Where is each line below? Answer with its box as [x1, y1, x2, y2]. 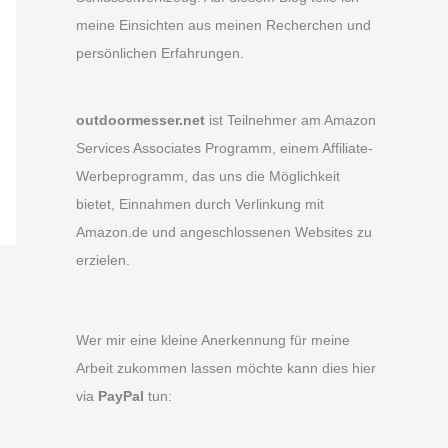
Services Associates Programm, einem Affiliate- [76, 139, 373, 156]
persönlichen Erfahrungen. [76, 44, 244, 61]
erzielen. [76, 251, 130, 268]
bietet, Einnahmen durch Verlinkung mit [76, 195, 324, 212]
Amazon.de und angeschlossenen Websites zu [76, 223, 372, 240]
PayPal [98, 388, 144, 405]
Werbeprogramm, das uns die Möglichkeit [76, 167, 340, 184]
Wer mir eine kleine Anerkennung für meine [76, 332, 350, 349]
